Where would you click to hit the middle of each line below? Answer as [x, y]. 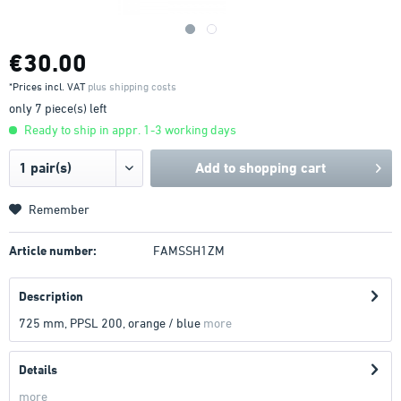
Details [38, 369]
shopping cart [283, 168]
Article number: [53, 250]
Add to [216, 168]
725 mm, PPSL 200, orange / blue [110, 323]
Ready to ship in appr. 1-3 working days [129, 129]
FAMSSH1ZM [188, 250]
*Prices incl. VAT [48, 86]
